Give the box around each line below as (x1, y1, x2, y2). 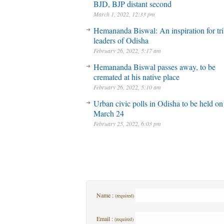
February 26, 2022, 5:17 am (93, 46, 161, 54)
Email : (96, 214, 114, 222)
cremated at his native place (93, 71, 179, 82)
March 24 (93, 108, 124, 118)
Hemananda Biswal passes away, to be (93, 61, 215, 72)
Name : (96, 191, 115, 199)
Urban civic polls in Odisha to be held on (93, 98, 223, 108)
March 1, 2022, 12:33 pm (93, 10, 155, 18)
